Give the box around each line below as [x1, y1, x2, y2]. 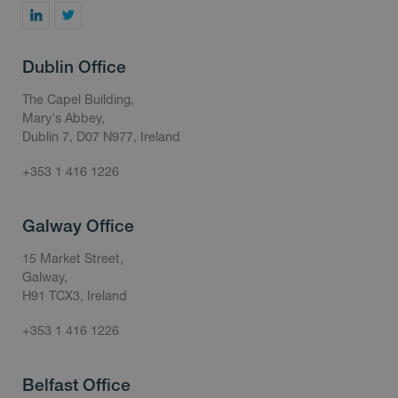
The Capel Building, [22, 91, 134, 107]
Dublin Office [22, 56, 126, 76]
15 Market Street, [22, 250, 123, 266]
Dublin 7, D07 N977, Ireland [22, 128, 180, 144]
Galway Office [22, 215, 134, 235]
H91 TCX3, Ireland [22, 287, 127, 303]
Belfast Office [22, 374, 131, 394]
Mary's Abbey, [22, 109, 105, 125]
